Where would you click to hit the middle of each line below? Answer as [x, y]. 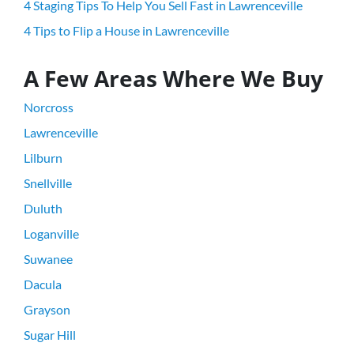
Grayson [47, 309]
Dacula [43, 284]
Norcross [49, 107]
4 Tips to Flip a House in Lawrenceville [126, 30]
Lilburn [43, 157]
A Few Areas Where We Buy [173, 78]
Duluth [43, 208]
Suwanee [48, 258]
